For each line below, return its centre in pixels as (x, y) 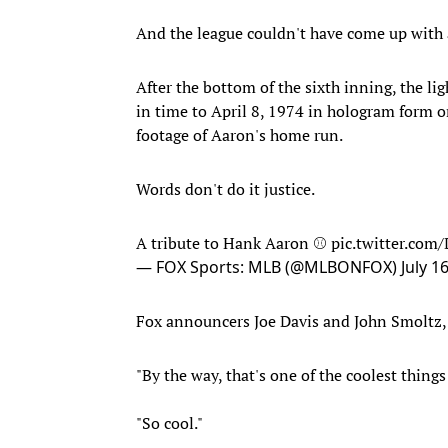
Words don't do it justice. (225, 188)
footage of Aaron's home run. (239, 134)
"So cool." (169, 422)
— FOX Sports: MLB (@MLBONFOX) (268, 266)
